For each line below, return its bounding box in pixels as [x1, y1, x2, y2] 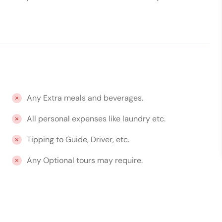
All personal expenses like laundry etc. [26, 113, 166, 124]
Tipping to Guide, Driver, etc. [26, 134, 129, 145]
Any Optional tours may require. [26, 155, 143, 166]
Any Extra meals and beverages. [26, 93, 143, 103]
